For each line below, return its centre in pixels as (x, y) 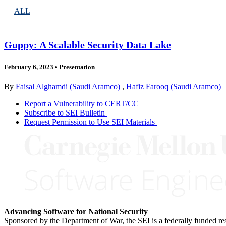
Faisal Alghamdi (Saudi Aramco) (69, 87)
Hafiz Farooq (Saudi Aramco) (174, 87)
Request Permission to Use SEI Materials (90, 122)
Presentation (76, 67)
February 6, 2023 (29, 67)
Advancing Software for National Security (76, 212)
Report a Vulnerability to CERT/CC (81, 104)
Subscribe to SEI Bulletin (65, 113)
